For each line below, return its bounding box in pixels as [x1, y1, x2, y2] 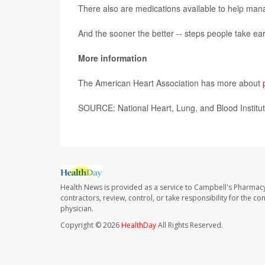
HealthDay [121, 220, 156, 231]
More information [78, 52, 147, 64]
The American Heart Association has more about [78, 77, 263, 89]
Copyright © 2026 [60, 220, 121, 231]
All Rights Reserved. [156, 220, 223, 231]
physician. [60, 203, 93, 214]
